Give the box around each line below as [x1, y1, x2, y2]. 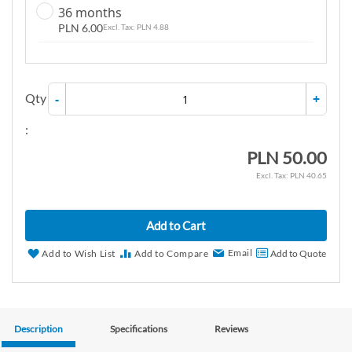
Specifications [110, 323, 167, 335]
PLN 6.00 [58, 21, 103, 35]
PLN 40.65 [290, 170, 327, 181]
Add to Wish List [42, 247, 116, 260]
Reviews [214, 323, 248, 335]
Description [14, 323, 63, 335]
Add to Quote [269, 247, 326, 260]
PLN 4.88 [137, 22, 169, 32]
